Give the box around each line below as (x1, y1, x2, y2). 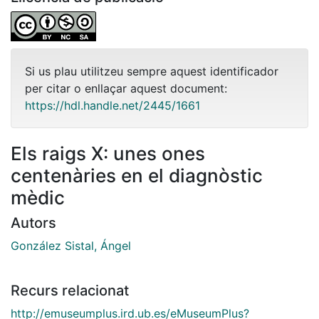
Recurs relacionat (11, 281, 129, 299)
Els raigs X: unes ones (11, 142, 205, 164)
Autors (11, 214, 56, 231)
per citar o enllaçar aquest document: (25, 80, 227, 95)
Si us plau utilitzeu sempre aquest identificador (25, 63, 278, 78)
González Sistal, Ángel (11, 238, 131, 253)
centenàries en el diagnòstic (11, 164, 263, 187)
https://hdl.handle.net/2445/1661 (25, 98, 200, 113)
